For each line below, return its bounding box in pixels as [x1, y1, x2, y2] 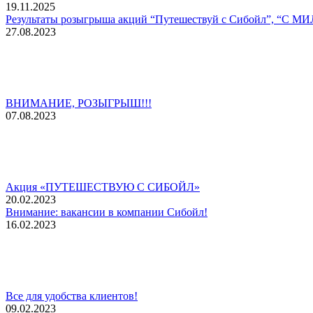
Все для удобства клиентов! [6, 289, 138, 302]
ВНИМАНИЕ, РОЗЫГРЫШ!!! [6, 96, 152, 109]
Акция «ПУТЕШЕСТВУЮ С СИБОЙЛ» [6, 180, 200, 193]
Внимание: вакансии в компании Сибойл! [6, 205, 208, 218]
